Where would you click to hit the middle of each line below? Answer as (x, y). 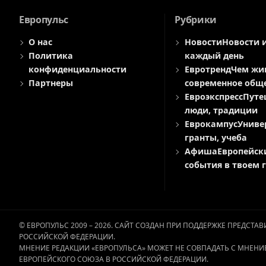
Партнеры (51, 83)
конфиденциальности (78, 69)
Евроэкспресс (213, 97)
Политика (51, 56)
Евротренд (208, 69)
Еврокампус (211, 124)
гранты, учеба (216, 138)
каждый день (214, 56)
